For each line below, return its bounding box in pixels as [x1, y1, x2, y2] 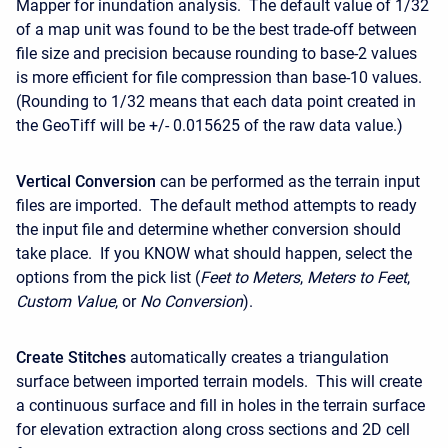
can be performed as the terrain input [156, 171, 420, 191]
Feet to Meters [200, 267, 300, 287]
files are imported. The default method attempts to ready [16, 195, 417, 215]
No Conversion [140, 291, 243, 311]
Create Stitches [16, 347, 126, 367]
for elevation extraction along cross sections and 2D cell [16, 419, 410, 439]
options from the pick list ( [16, 267, 200, 287]
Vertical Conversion [16, 171, 156, 191]
